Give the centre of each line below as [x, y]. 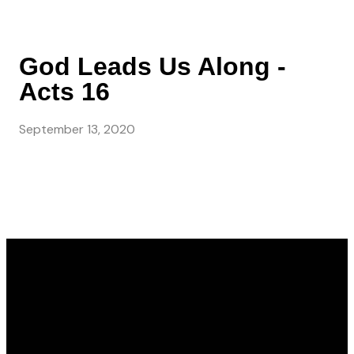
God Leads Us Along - [153, 66]
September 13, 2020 [77, 130]
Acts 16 [64, 92]
